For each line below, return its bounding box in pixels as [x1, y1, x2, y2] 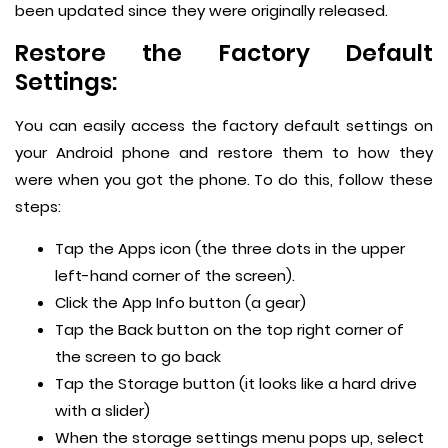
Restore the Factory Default [15, 37, 433, 70]
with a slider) [55, 400, 150, 422]
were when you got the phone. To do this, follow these [15, 169, 433, 191]
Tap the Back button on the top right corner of [55, 319, 404, 341]
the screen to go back [55, 346, 221, 368]
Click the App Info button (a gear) [55, 292, 306, 314]
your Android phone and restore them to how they [15, 142, 433, 164]
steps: [15, 196, 61, 218]
